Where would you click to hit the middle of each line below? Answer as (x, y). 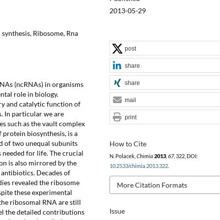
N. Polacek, (123, 156)
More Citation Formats (152, 185)
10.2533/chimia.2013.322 (138, 166)
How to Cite (128, 143)
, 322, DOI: (186, 156)
